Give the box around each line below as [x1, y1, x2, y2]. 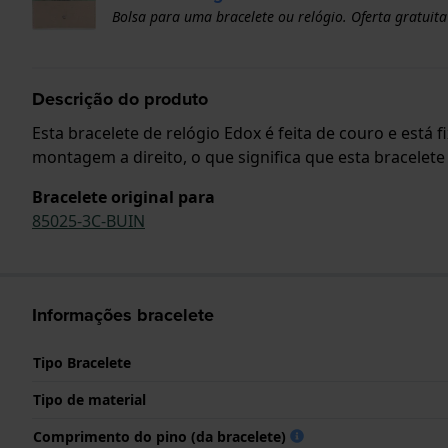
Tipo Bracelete [33, 352, 131, 372]
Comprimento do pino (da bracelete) [33, 426, 290, 446]
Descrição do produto [32, 85, 208, 112]
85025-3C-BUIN [32, 209, 145, 232]
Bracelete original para [32, 185, 215, 208]
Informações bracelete [32, 301, 214, 328]
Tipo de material [33, 389, 146, 409]
